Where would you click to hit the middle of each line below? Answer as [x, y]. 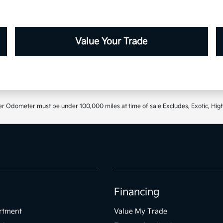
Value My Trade [140, 211]
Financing [136, 192]
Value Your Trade [111, 42]
